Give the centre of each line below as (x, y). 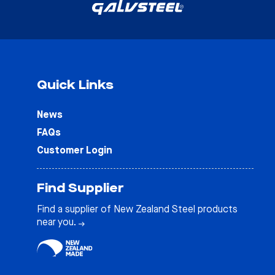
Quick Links (75, 85)
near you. (58, 222)
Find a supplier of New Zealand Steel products (137, 209)
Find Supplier (80, 188)
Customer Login (75, 150)
